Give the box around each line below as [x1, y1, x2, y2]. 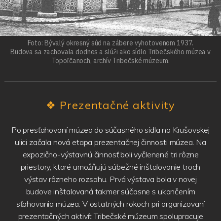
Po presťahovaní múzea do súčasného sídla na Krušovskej [11, 124, 210, 135]
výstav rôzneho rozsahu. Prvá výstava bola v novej [24, 174, 197, 184]
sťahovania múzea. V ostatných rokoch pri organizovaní [16, 198, 205, 209]
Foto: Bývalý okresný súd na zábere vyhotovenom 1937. [27, 38, 194, 48]
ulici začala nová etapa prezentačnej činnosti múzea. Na [14, 137, 207, 147]
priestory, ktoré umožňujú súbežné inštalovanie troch [20, 161, 201, 172]
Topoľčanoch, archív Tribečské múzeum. [51, 56, 170, 66]
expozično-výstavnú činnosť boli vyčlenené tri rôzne [22, 149, 199, 159]
